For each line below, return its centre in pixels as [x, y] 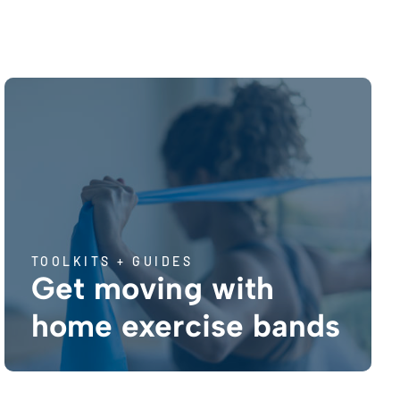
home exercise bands [186, 325]
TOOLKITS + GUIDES [112, 261]
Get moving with [153, 288]
